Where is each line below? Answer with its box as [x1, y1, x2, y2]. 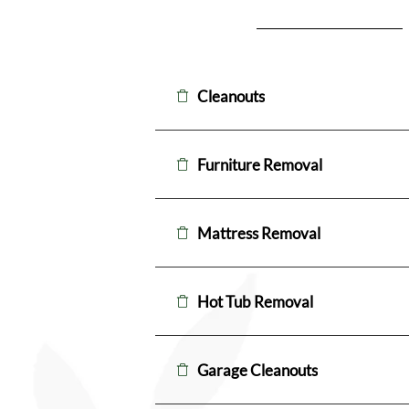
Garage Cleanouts [197, 360, 318, 380]
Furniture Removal [197, 154, 322, 174]
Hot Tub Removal [197, 291, 313, 311]
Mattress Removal [197, 223, 320, 243]
